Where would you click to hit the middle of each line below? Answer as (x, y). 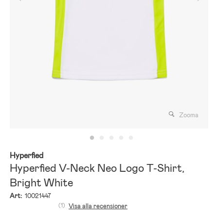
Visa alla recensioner (98, 206)
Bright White (41, 182)
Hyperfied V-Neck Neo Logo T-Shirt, (97, 168)
